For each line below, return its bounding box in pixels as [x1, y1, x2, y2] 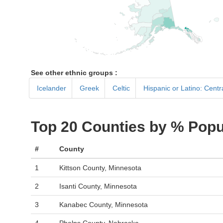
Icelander [37, 84, 66, 92]
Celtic [112, 84, 130, 92]
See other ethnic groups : [31, 69, 117, 77]
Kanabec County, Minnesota [59, 201, 148, 209]
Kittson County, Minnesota [59, 164, 141, 172]
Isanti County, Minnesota [59, 182, 137, 190]
